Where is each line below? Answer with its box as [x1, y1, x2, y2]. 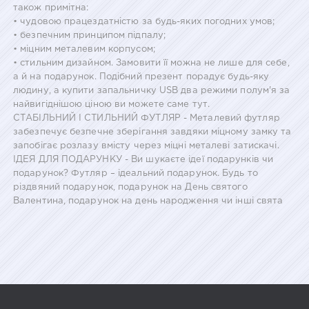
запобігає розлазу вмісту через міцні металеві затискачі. [13, 141, 279, 150]
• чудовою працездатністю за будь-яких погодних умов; [13, 17, 275, 26]
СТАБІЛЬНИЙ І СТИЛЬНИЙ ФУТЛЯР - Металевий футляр [13, 114, 280, 122]
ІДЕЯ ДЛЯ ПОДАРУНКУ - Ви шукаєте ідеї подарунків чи [13, 155, 274, 163]
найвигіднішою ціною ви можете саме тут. [13, 100, 210, 108]
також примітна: [13, 3, 89, 12]
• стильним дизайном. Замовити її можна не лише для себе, [13, 59, 290, 67]
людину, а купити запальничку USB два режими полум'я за [13, 86, 290, 94]
